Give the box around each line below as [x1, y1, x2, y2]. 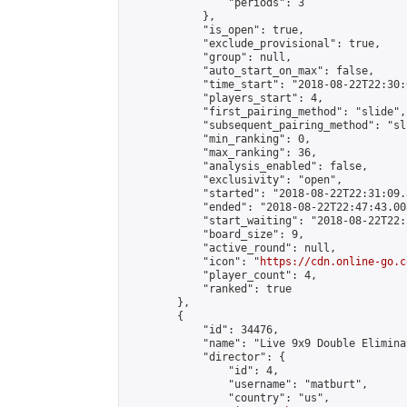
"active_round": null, [126, 242, 336, 254]
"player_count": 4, [126, 269, 317, 282]
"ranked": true [126, 283, 292, 295]
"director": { [126, 351, 285, 363]
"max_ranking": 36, [126, 146, 317, 159]
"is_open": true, [126, 24, 304, 36]
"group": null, [126, 51, 292, 64]
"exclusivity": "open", [126, 174, 342, 186]
